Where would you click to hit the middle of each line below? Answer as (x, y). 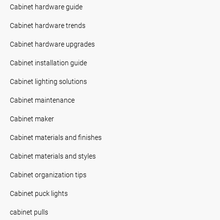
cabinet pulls (29, 212)
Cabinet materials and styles (53, 156)
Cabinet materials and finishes (56, 137)
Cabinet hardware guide (46, 6)
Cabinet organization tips (48, 174)
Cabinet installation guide (48, 62)
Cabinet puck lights (39, 193)
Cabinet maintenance (42, 100)
